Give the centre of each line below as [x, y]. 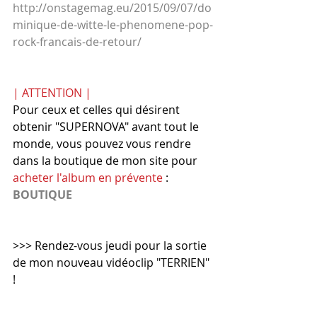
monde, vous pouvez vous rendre [103, 144]
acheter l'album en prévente [88, 178]
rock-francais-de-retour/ [77, 42]
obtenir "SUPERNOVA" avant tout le [107, 127]
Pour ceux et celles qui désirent [98, 110]
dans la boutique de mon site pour [106, 161]
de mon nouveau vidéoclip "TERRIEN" [113, 263]
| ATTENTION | [52, 93]
